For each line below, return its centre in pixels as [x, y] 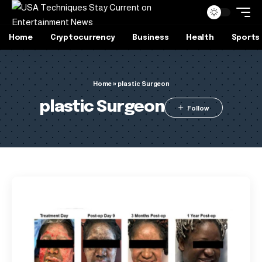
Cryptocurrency [82, 37]
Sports [246, 37]
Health [200, 37]
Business [151, 37]
